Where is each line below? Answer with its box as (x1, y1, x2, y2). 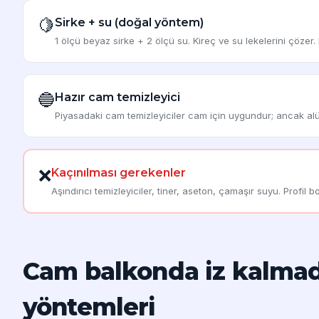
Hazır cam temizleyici (55, 90, 180, 104)
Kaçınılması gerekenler (51, 165, 186, 179)
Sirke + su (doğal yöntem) (55, 15, 204, 29)
